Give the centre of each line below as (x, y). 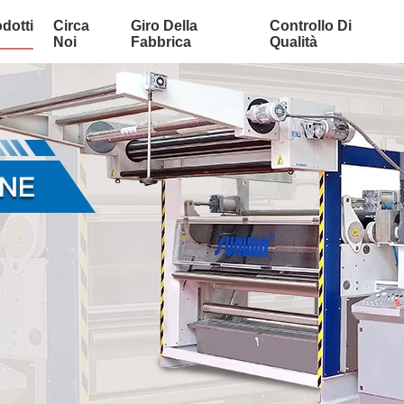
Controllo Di (311, 26)
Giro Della (164, 26)
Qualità (294, 42)
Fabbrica (161, 42)
